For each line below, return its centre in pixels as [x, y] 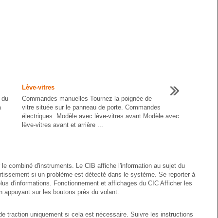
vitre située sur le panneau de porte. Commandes [91, 107]
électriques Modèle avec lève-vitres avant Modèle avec [100, 116]
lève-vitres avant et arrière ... [63, 125]
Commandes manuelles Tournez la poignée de [87, 99]
